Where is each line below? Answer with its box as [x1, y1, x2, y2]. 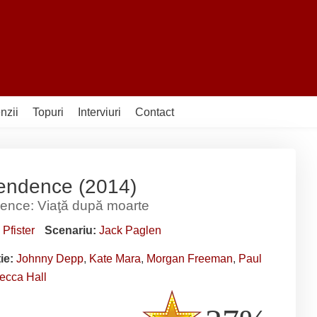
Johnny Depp [16, 252, 83, 265]
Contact [135, 105, 174, 118]
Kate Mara [89, 252, 141, 265]
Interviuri [78, 105, 121, 118]
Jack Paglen [99, 224, 161, 236]
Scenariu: [45, 224, 99, 236]
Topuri [33, 105, 64, 118]
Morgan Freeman [146, 252, 233, 265]
